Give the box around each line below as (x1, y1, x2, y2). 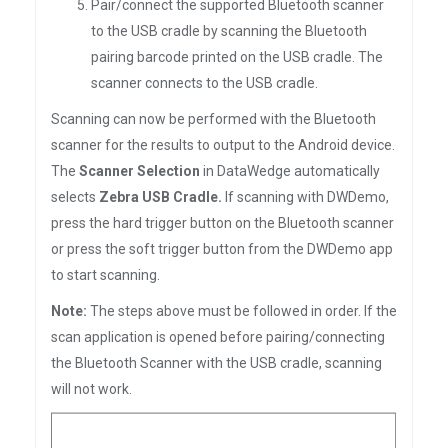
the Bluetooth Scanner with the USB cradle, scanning (51, 355, 382, 371)
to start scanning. (51, 267, 160, 283)
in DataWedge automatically (200, 163, 380, 179)
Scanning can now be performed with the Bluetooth (51, 111, 376, 127)
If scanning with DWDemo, (222, 189, 389, 205)
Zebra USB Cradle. (99, 189, 222, 205)
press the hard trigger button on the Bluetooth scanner (51, 215, 394, 231)
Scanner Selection (79, 163, 200, 179)
